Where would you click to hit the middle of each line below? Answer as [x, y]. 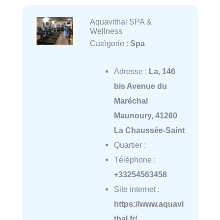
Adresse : [131, 71]
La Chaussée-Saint [149, 130]
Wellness [106, 31]
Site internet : [137, 189]
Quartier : [130, 145]
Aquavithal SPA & [121, 22]
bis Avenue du [140, 86]
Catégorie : [110, 43]
